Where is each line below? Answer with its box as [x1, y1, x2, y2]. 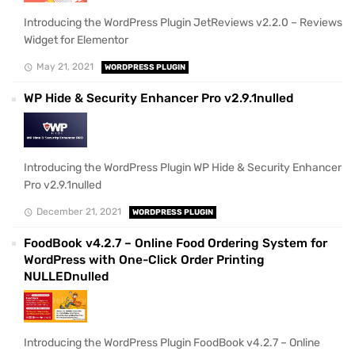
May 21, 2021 [36, 61, 94, 73]
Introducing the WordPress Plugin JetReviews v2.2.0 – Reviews [24, 16, 342, 30]
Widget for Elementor [24, 33, 128, 48]
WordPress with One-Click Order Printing [24, 252, 265, 267]
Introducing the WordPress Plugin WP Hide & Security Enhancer [24, 160, 342, 174]
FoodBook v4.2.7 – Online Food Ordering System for [24, 235, 327, 250]
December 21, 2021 [36, 205, 121, 217]
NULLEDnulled [24, 269, 109, 284]
